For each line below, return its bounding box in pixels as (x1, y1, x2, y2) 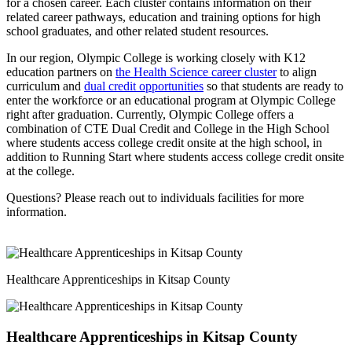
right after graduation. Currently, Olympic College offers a (6, 108, 294, 122)
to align (277, 65, 317, 79)
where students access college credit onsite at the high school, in (6, 136, 322, 150)
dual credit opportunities (84, 79, 203, 93)
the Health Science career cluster (115, 65, 277, 79)
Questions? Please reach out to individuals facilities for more (6, 191, 304, 205)
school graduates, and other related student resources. (6, 24, 269, 38)
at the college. (6, 164, 78, 178)
